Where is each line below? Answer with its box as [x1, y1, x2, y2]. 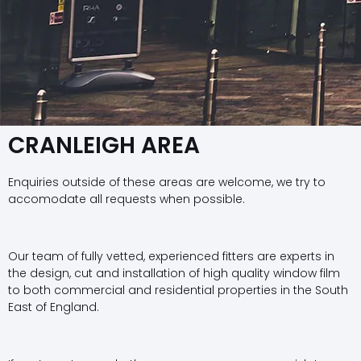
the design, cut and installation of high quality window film [8, 264, 340, 281]
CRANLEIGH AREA [8, 130, 200, 161]
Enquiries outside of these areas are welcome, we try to [8, 174, 326, 190]
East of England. [8, 298, 99, 315]
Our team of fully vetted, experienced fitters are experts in [8, 247, 334, 264]
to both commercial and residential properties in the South [8, 281, 348, 298]
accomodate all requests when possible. [8, 191, 245, 207]
